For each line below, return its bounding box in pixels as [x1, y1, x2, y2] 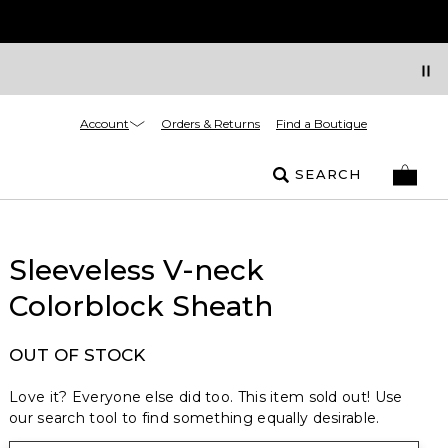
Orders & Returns [161, 116, 260, 131]
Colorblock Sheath [9, 289, 273, 323]
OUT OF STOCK [9, 345, 145, 365]
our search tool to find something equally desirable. [9, 409, 380, 427]
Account [80, 115, 129, 131]
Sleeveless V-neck [9, 253, 264, 287]
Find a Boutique [276, 116, 367, 131]
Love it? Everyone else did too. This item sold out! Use [9, 388, 403, 406]
